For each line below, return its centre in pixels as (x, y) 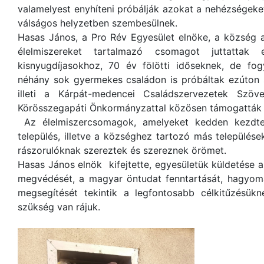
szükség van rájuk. (60, 207)
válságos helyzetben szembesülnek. (100, 23)
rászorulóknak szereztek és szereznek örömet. (123, 150)
